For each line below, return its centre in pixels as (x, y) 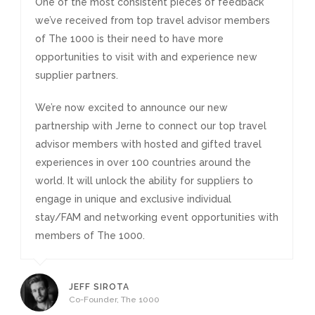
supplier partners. (77, 75)
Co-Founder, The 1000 (114, 300)
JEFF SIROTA (99, 287)
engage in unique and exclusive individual (133, 199)
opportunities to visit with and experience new (146, 57)
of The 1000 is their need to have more (129, 39)
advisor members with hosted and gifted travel (148, 144)
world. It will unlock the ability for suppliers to (144, 181)
